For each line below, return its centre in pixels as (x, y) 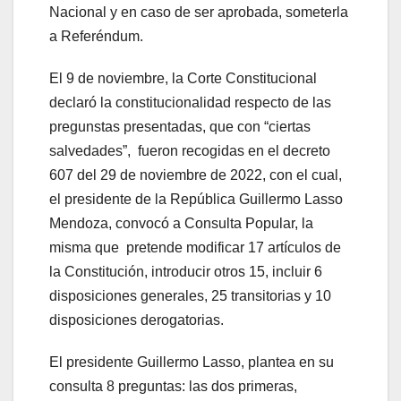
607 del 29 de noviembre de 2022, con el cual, (196, 175)
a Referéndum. (96, 36)
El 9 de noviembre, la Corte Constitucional (183, 78)
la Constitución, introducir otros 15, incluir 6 (186, 271)
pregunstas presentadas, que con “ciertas (180, 126)
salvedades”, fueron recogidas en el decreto (190, 150)
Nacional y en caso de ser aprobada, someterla (199, 12)
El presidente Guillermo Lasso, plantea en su (192, 362)
